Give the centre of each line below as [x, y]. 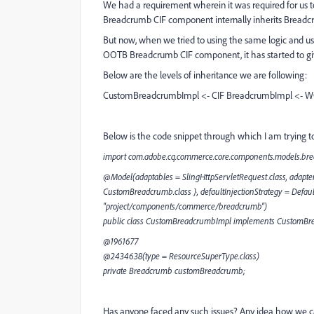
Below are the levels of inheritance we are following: [205, 75]
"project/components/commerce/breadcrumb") [185, 206]
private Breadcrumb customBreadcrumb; [174, 271]
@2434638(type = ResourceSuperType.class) [181, 256]
